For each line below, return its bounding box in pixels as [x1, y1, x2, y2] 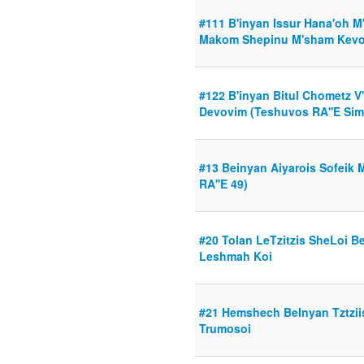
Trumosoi [199, 320, 251, 337]
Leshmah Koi [199, 248, 272, 265]
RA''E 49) [199, 175, 248, 193]
